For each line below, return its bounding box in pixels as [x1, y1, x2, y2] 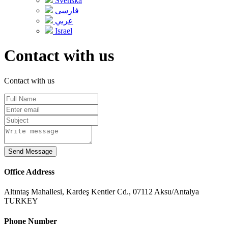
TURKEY [4, 196, 38, 206]
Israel [53, 26, 72, 35]
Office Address [4, 167, 54, 177]
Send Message [8, 147, 52, 155]
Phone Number [4, 216, 57, 225]
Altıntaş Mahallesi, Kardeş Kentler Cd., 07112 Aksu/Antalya [4, 187, 199, 196]
